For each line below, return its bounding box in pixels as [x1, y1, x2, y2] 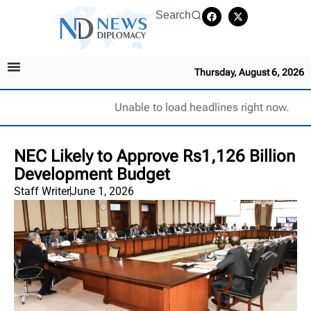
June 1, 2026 [71, 184, 134, 198]
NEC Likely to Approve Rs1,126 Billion [14, 146, 295, 166]
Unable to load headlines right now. [114, 100, 289, 114]
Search [155, 9, 191, 21]
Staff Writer [14, 184, 70, 198]
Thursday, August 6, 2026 [194, 66, 304, 78]
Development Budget [14, 164, 170, 184]
